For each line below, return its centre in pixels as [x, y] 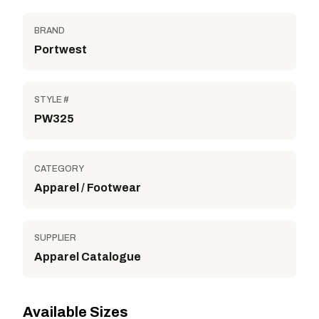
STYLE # [52, 100]
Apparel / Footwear [88, 188]
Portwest [61, 49]
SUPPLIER [55, 238]
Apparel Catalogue [88, 257]
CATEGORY [59, 169]
